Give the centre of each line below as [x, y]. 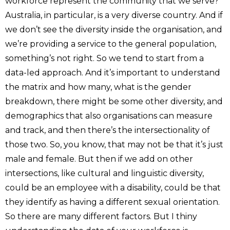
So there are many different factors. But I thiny [101, 216]
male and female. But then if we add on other [99, 159]
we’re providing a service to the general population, [111, 44]
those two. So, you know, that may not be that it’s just [114, 144]
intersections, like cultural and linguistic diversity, [104, 173]
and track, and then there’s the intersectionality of [108, 130]
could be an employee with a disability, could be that [113, 187]
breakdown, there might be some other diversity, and [114, 101]
